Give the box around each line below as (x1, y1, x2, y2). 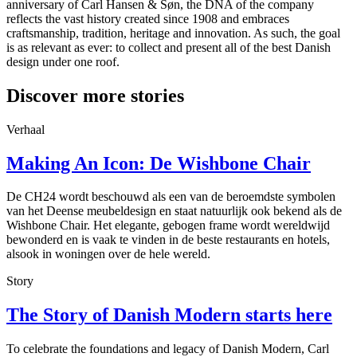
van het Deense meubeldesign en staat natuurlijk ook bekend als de (6, 204, 342, 218)
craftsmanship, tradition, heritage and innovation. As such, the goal (6, 25, 340, 40)
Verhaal (6, 122, 45, 136)
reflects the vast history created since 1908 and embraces (6, 11, 289, 25)
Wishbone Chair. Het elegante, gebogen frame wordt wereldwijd (6, 218, 330, 233)
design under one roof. (6, 54, 120, 69)
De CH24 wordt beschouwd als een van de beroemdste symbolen (6, 190, 335, 204)
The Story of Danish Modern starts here (6, 304, 332, 326)
